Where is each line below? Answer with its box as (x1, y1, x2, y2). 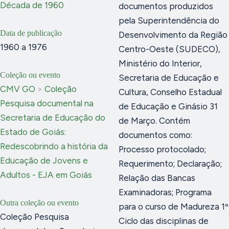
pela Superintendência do (119, 15, 219, 26)
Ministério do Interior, (119, 58, 202, 68)
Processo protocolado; (119, 144, 206, 154)
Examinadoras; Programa (119, 187, 212, 197)
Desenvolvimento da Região (119, 29, 227, 40)
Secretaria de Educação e (119, 72, 219, 83)
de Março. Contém (119, 115, 190, 126)
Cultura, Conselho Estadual (119, 86, 222, 97)
